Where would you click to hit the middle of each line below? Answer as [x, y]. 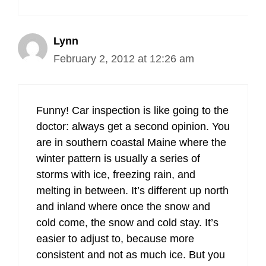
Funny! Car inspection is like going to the [132, 110]
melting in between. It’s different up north [132, 191]
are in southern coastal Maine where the [131, 142]
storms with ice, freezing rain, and [116, 175]
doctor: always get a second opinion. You [133, 126]
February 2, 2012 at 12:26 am [124, 59]
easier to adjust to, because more [115, 239]
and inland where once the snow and [123, 207]
